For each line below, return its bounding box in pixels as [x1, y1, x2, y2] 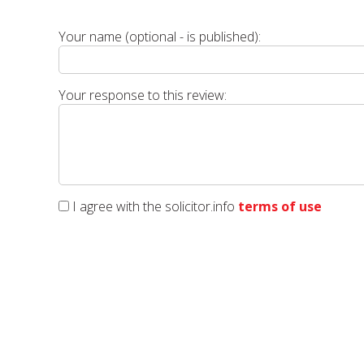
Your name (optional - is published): [58, 28, 261, 45]
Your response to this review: [58, 86, 227, 104]
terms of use [238, 197, 322, 215]
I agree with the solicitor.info [72, 197, 235, 215]
